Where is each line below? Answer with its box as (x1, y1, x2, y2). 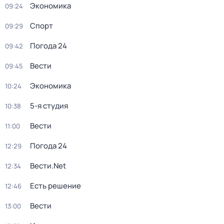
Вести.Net (30, 160, 66, 171)
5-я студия (30, 100, 68, 111)
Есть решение (30, 180, 81, 191)
